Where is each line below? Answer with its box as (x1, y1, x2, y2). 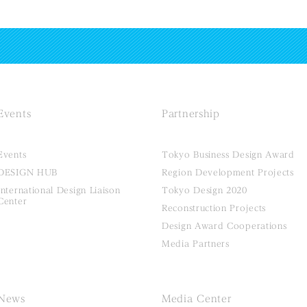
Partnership (162, 109, 220, 119)
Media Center (162, 294, 232, 304)
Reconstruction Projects (162, 204, 267, 212)
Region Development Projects (162, 168, 294, 177)
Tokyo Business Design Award (162, 150, 295, 159)
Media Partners (162, 239, 230, 248)
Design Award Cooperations (162, 221, 287, 230)
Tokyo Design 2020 (162, 186, 247, 195)
